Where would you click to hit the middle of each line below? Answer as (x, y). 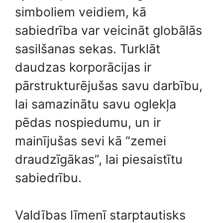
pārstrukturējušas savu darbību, (109, 86)
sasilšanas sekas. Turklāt (88, 49)
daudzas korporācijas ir (83, 67)
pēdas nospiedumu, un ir (88, 122)
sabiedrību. (48, 178)
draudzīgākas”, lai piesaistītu (99, 159)
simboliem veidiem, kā (81, 12)
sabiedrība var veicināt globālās (109, 30)
